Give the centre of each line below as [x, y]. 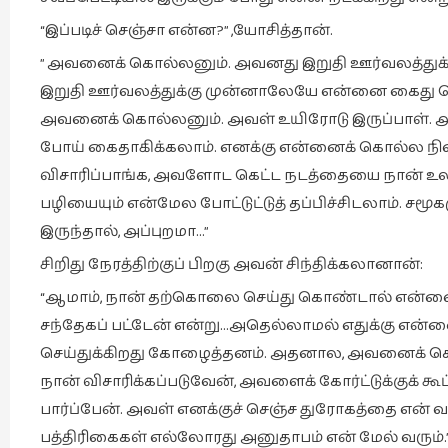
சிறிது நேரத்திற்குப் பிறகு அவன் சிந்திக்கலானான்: [231, 264]
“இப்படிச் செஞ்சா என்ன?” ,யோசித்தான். [186, 30]
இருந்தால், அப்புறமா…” [124, 231]
